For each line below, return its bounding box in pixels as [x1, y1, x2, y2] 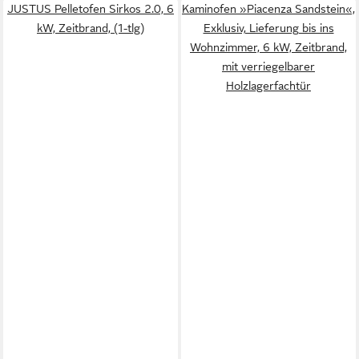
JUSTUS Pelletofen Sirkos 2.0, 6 [7, 2, 174, 15]
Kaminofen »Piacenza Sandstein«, [182, 2, 355, 15]
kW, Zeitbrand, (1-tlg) [37, 21, 144, 34]
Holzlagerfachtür [226, 79, 311, 92]
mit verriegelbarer [222, 59, 315, 73]
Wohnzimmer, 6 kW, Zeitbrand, [190, 40, 347, 54]
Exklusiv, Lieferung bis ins [203, 21, 334, 34]
